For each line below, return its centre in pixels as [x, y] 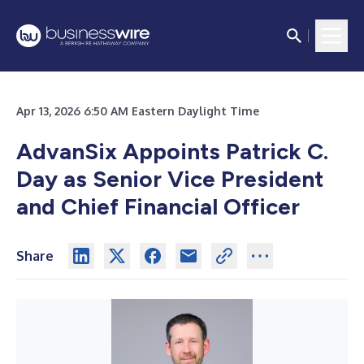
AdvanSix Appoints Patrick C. [172, 151]
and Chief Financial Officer [158, 206]
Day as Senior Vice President [170, 179]
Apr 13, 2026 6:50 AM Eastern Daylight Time [138, 111]
